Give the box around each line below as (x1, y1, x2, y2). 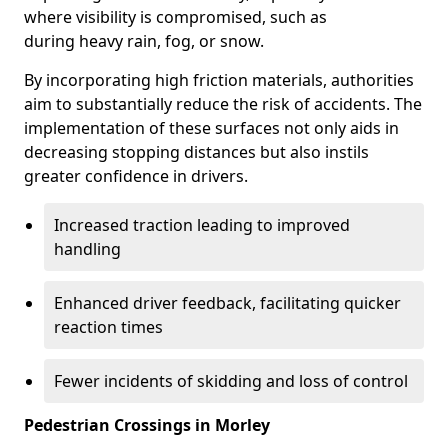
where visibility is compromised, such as (24, 6, 327, 28)
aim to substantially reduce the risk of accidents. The (24, 93, 422, 115)
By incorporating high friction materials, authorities (24, 69, 414, 91)
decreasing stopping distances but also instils (24, 141, 369, 163)
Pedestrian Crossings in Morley (24, 414, 270, 436)
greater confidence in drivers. (24, 165, 248, 187)
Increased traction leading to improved (54, 214, 350, 236)
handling (54, 238, 121, 260)
